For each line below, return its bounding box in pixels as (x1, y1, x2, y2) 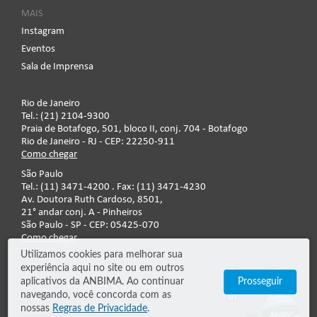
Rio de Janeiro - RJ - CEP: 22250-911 (21, 137, 175, 147)
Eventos (21, 44, 55, 54)
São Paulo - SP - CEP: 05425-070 (21, 220, 159, 231)
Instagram (21, 26, 64, 37)
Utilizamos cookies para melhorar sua (21, 250, 183, 260)
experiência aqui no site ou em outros (21, 263, 185, 273)
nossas (21, 304, 53, 313)
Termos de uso (83, 301, 145, 312)
